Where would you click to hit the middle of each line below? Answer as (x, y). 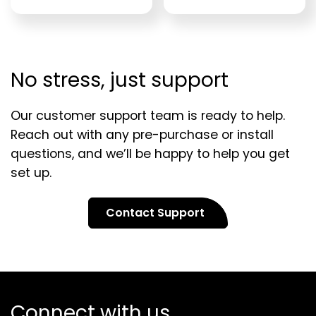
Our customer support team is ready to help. (148, 115)
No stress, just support (120, 80)
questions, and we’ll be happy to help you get (150, 153)
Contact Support (155, 213)
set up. (31, 172)
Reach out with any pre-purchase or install (142, 134)
